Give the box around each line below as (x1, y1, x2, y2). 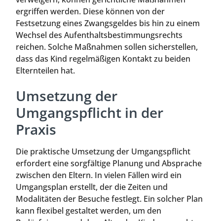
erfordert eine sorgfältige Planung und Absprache (16, 158, 202, 169)
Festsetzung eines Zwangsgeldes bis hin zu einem (16, 17, 200, 29)
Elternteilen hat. (16, 65, 75, 76)
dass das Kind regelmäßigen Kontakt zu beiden (16, 53, 190, 64)
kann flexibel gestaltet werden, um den (16, 205, 161, 217)
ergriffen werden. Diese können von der (16, 5, 165, 17)
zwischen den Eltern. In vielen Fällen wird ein (16, 170, 182, 181)
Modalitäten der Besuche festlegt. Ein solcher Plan (16, 193, 203, 205)
